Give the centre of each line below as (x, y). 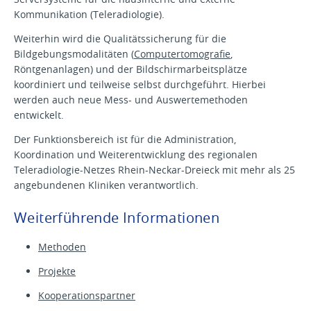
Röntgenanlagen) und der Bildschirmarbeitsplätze (131, 69)
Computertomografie (182, 53)
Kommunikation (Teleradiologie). (89, 14)
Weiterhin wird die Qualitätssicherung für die (120, 38)
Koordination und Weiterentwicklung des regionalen (136, 154)
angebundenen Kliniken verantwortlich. (106, 185)
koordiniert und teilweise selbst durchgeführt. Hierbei (140, 84)
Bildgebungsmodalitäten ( (74, 53)
